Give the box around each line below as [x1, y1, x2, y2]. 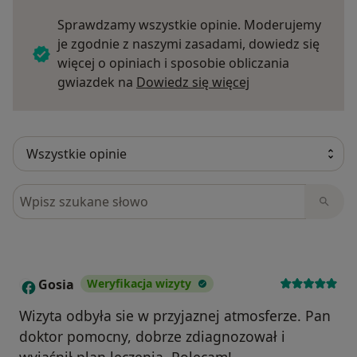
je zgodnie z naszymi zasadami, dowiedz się [57, 34, 320, 53]
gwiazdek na [57, 73, 136, 91]
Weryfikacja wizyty [87, 275, 191, 291]
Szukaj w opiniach [12, 183, 127, 202]
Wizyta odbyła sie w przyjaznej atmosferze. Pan [19, 305, 331, 325]
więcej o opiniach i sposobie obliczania [57, 53, 289, 72]
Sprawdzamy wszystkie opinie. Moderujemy [57, 15, 321, 33]
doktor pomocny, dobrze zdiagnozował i [19, 326, 285, 346]
